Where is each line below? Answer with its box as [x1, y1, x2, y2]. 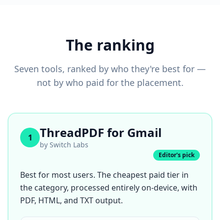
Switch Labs [50, 140, 88, 149]
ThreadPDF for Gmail [40, 124, 162, 140]
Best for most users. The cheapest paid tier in [20, 169, 189, 180]
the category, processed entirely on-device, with [20, 182, 197, 193]
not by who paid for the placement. [36, 77, 184, 88]
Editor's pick [159, 151, 194, 159]
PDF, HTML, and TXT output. [20, 195, 123, 206]
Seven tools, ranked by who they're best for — [14, 63, 206, 75]
